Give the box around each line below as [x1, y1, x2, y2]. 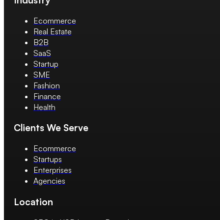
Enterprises [33, 165, 72, 175]
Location [14, 195, 53, 207]
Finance [33, 91, 61, 101]
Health [33, 102, 55, 112]
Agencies [33, 176, 65, 186]
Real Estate [33, 26, 72, 36]
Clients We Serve [14, 122, 88, 134]
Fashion [33, 80, 60, 90]
